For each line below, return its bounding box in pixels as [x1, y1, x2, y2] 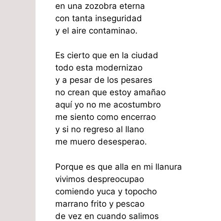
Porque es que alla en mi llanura [55, 161, 182, 172]
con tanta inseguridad [55, 13, 142, 23]
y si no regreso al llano [55, 124, 144, 134]
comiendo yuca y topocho [55, 186, 157, 196]
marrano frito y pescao [55, 198, 145, 209]
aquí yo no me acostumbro [55, 100, 161, 110]
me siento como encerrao [55, 112, 156, 122]
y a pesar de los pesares [55, 75, 152, 85]
